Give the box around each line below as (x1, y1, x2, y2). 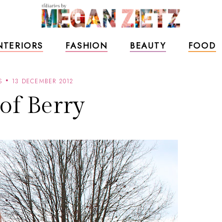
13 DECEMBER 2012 (12, 77, 74, 86)
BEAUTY (129, 40, 166, 52)
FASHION (65, 40, 108, 52)
